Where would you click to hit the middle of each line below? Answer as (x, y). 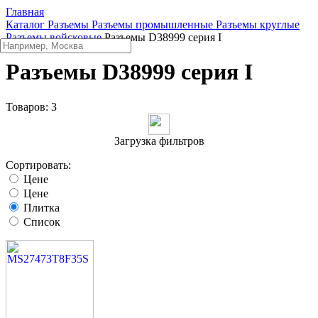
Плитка (42, 207)
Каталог (25, 24)
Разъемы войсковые (54, 37)
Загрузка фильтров (159, 141)
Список (42, 221)
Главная (25, 12)
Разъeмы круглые (258, 24)
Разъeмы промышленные (152, 24)
